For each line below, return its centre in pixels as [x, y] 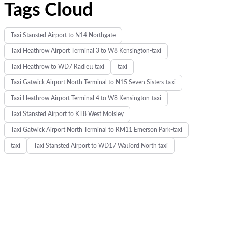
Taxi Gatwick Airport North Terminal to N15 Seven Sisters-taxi [93, 82]
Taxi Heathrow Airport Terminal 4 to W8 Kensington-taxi [86, 98]
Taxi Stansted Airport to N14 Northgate [63, 35]
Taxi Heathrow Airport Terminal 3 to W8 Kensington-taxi [86, 51]
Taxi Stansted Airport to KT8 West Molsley [67, 114]
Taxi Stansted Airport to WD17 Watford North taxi [101, 146]
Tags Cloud [48, 10]
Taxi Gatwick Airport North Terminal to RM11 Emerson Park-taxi [96, 130]
